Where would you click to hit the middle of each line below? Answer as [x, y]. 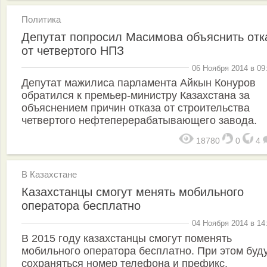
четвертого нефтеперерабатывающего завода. [139, 120]
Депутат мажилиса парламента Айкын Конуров [139, 83]
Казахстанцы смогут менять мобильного [133, 192]
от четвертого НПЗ [73, 50]
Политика [41, 19]
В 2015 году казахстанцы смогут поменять [127, 238]
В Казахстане [49, 174]
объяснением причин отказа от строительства [136, 108]
